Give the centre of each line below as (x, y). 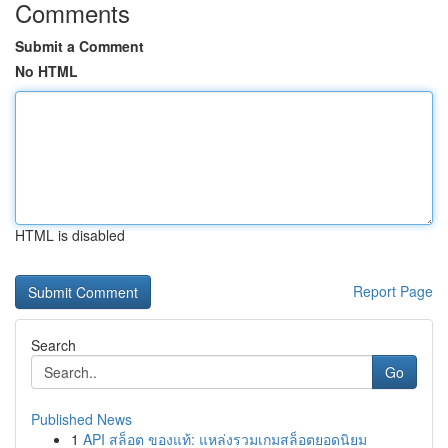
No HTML (46, 71)
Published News (81, 419)
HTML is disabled (70, 235)
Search (53, 345)
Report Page (393, 291)
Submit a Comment (79, 46)
